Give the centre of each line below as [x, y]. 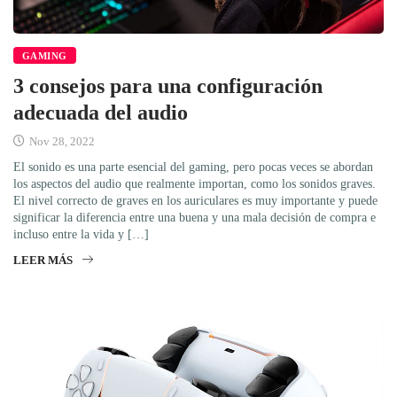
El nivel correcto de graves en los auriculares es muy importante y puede [195, 200]
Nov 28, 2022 [61, 141]
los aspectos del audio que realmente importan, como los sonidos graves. [195, 183]
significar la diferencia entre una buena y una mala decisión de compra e [195, 217]
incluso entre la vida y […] [81, 234]
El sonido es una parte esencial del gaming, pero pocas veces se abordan [193, 167]
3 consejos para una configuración [168, 86]
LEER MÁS [43, 260]
